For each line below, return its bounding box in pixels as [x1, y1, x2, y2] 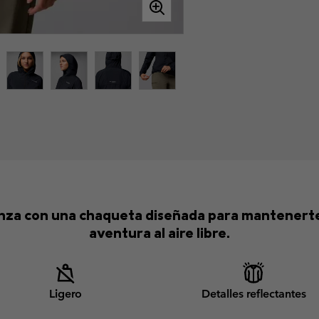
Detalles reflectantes [201, 286, 306, 300]
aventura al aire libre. [89, 223, 230, 241]
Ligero [49, 286, 82, 300]
